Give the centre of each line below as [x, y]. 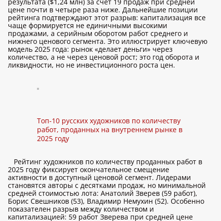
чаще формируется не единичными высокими [88, 25]
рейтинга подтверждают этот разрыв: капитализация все [107, 18]
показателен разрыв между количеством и [81, 209]
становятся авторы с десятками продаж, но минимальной [107, 185]
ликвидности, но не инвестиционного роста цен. [92, 65]
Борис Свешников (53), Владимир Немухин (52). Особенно [106, 201]
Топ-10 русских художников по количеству [109, 121]
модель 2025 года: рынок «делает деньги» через [90, 49]
